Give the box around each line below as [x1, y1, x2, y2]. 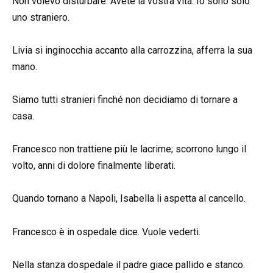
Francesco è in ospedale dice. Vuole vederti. [12, 225, 200, 238]
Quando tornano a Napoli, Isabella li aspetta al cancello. [12, 193, 246, 205]
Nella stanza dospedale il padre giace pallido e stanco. [12, 258, 245, 271]
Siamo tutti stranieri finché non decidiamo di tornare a [12, 94, 238, 106]
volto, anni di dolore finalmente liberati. [12, 160, 175, 172]
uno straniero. [12, 11, 69, 23]
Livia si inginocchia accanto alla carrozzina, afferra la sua [12, 44, 252, 56]
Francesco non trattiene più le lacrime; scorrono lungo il [12, 143, 246, 155]
